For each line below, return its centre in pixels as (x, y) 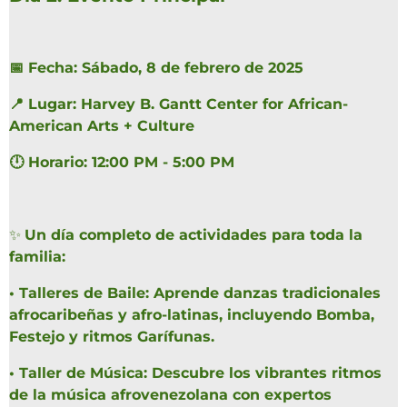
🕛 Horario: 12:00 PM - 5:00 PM (122, 163)
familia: (37, 257)
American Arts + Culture (102, 126)
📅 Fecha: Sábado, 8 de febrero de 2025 (156, 68)
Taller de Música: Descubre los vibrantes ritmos (200, 373)
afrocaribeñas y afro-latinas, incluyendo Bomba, (192, 315)
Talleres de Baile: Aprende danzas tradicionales (200, 293)
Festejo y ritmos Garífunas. (112, 337)
